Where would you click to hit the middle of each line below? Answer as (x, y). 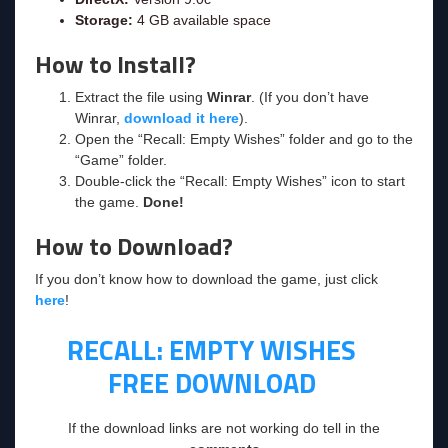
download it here (181, 117)
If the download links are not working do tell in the (224, 427)
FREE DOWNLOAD (211, 382)
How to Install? (115, 63)
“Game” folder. (121, 159)
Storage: (104, 19)
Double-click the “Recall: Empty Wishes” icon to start (240, 180)
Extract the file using (141, 96)
